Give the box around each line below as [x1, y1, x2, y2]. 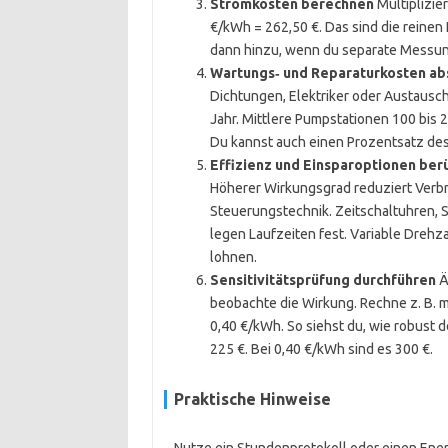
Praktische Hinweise [173, 390, 331, 408]
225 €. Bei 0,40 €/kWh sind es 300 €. [209, 341, 433, 357]
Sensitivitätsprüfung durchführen [209, 272, 436, 288]
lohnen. [209, 249, 257, 265]
